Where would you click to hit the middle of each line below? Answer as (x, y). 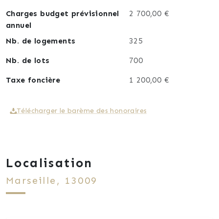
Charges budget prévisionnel (63, 14)
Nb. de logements (41, 41)
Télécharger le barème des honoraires (82, 111)
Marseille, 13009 (52, 180)
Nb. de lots (28, 61)
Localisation (49, 163)
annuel (19, 25)
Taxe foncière (33, 80)
